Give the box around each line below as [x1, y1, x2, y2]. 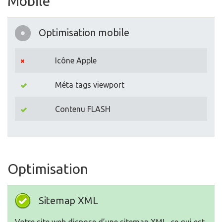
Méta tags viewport [55, 80, 124, 89]
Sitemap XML [39, 195, 98, 206]
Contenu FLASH [55, 105, 111, 113]
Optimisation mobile [39, 27, 129, 38]
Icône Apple [55, 56, 97, 65]
